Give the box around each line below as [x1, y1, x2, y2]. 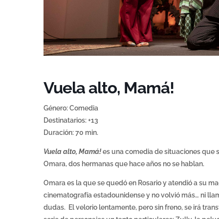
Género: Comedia [44, 104, 98, 112]
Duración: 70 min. [44, 129, 98, 137]
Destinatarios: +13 [44, 116, 98, 125]
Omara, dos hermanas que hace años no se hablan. [44, 160, 204, 168]
